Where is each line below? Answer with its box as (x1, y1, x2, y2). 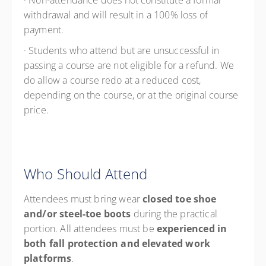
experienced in (156, 222, 227, 235)
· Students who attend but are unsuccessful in (24, 44, 220, 57)
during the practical (131, 207, 217, 220)
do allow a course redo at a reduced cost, (24, 74, 201, 87)
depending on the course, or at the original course (24, 88, 239, 102)
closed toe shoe (140, 192, 217, 205)
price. (24, 103, 49, 116)
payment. (24, 23, 64, 36)
